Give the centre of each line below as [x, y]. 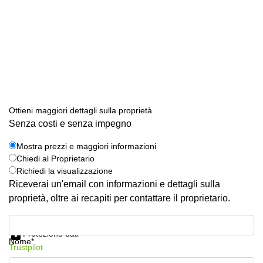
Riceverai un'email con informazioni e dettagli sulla [114, 184]
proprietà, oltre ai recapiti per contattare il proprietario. [119, 198]
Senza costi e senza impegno [70, 124]
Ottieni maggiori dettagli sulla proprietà [80, 110]
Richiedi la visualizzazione [65, 171]
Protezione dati [51, 233]
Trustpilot [26, 247]
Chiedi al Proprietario [55, 159]
